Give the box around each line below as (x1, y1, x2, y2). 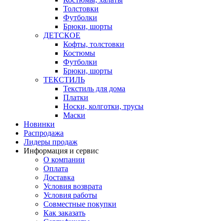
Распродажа (24, 129, 64, 137)
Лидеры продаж (24, 138, 77, 146)
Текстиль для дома (63, 84, 125, 93)
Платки (63, 93, 88, 102)
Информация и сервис (24, 147, 99, 155)
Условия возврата (43, 182, 102, 190)
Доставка (43, 173, 74, 182)
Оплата (43, 164, 68, 173)
